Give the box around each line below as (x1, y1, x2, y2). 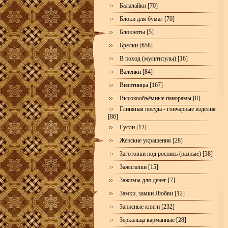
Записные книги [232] (119, 203, 175, 210)
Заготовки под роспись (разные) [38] (119, 150, 213, 157)
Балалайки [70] (119, 2, 158, 9)
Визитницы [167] (119, 81, 163, 89)
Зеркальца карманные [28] (119, 216, 186, 223)
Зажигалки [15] (119, 163, 158, 170)
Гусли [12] (119, 124, 147, 131)
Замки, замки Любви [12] (119, 190, 185, 197)
